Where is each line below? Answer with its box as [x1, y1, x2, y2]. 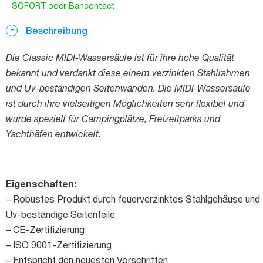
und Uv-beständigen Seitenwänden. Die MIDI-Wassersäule [6, 82, 251, 97]
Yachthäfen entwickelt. [6, 127, 101, 143]
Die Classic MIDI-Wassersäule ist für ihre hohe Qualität [6, 51, 234, 66]
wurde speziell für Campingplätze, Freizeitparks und [6, 112, 220, 127]
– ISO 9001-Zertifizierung [6, 238, 112, 254]
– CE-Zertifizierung [6, 223, 85, 238]
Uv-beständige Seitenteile [6, 208, 115, 223]
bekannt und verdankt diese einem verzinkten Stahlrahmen [6, 66, 250, 82]
